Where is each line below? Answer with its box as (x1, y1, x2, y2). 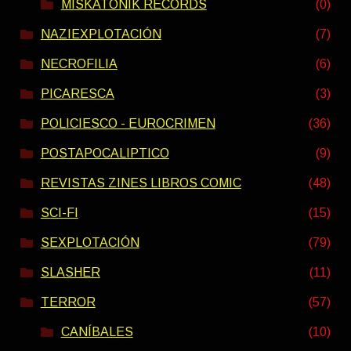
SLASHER (40, 266, 100, 280)
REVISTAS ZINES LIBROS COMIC (40, 176, 241, 190)
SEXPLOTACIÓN (40, 236, 139, 250)
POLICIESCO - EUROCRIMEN (40, 117, 215, 131)
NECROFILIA (40, 57, 118, 71)
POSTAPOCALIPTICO (40, 147, 169, 161)
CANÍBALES (60, 325, 133, 339)
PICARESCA (40, 87, 114, 101)
